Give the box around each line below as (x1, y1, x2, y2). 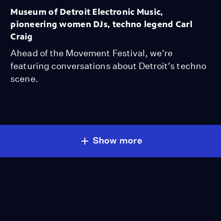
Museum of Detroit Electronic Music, (10, 6, 163, 17)
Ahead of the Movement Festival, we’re (10, 47, 173, 58)
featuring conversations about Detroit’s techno (10, 60, 206, 71)
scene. (10, 73, 38, 84)
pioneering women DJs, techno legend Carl (10, 18, 192, 30)
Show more (93, 135, 142, 146)
